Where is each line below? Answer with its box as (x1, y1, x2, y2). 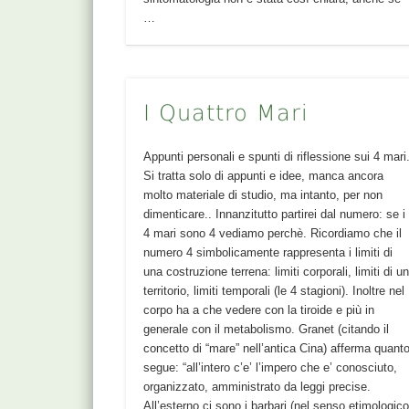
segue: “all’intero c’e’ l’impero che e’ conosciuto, (143, 361, 398, 375)
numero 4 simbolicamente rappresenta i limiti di (143, 246, 393, 260)
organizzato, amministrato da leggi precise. (143, 380, 372, 394)
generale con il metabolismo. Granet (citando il (143, 322, 390, 337)
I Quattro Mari (143, 100, 309, 127)
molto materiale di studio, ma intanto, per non (143, 188, 383, 203)
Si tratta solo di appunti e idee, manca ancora (143, 169, 384, 184)
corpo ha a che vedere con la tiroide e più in (143, 303, 375, 318)
